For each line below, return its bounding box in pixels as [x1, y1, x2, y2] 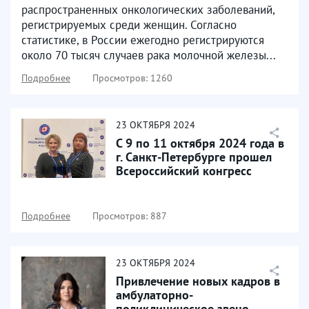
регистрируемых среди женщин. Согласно [21, 17, 237, 32]
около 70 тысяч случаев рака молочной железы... [21, 48, 276, 63]
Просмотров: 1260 [92, 72, 172, 84]
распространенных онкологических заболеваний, [21, 2, 275, 17]
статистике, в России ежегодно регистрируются [21, 32, 264, 48]
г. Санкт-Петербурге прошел [116, 149, 272, 165]
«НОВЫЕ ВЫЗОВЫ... [116, 177, 223, 192]
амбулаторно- [116, 287, 193, 303]
